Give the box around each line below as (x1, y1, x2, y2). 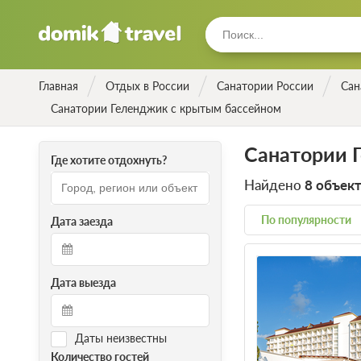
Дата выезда (50, 275, 116, 289)
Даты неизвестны (74, 330, 167, 345)
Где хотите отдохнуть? (50, 152, 167, 167)
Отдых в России (105, 79, 189, 93)
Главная (38, 79, 78, 93)
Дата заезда (50, 214, 113, 228)
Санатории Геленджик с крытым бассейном (50, 102, 281, 115)
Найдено (243, 176, 305, 194)
